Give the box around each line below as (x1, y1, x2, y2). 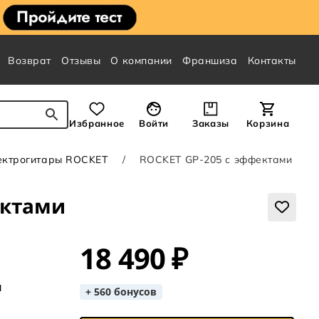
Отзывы (61, 54, 101, 67)
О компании (110, 54, 173, 67)
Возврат (8, 54, 52, 67)
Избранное (69, 117, 125, 130)
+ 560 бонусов (85, 285, 157, 299)
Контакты (247, 54, 296, 67)
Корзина (246, 117, 290, 130)
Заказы (192, 117, 229, 130)
